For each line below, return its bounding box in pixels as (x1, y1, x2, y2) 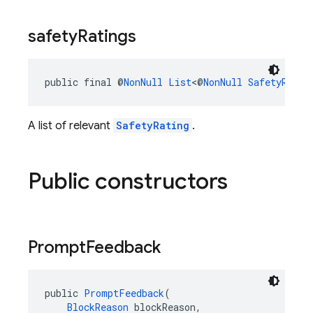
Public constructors (28, 167, 228, 195)
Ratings (78, 26, 136, 47)
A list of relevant (28, 119, 113, 133)
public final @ (45, 75, 124, 89)
